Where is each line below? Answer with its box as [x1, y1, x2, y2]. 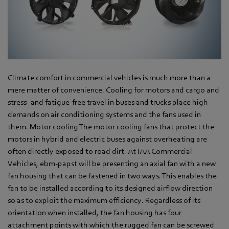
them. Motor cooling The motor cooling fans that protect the [8, 122, 214, 131]
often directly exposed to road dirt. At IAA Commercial [8, 146, 192, 156]
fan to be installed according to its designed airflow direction [8, 183, 213, 193]
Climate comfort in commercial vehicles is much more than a [8, 73, 211, 82]
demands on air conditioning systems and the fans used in [8, 109, 201, 119]
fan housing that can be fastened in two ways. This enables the [8, 171, 217, 180]
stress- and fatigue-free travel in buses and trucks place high [8, 97, 208, 107]
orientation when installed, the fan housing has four [8, 208, 181, 217]
